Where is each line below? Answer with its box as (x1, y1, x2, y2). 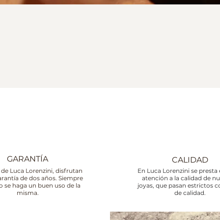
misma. (17, 189, 39, 196)
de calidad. (174, 189, 206, 196)
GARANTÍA (6, 154, 48, 164)
